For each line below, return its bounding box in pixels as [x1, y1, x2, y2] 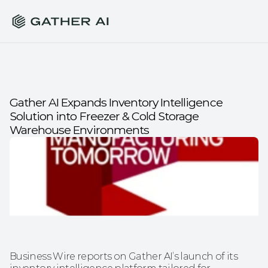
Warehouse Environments [10, 123, 149, 137]
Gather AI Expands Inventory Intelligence [10, 95, 223, 109]
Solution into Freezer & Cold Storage [10, 109, 199, 123]
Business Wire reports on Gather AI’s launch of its [10, 251, 237, 262]
